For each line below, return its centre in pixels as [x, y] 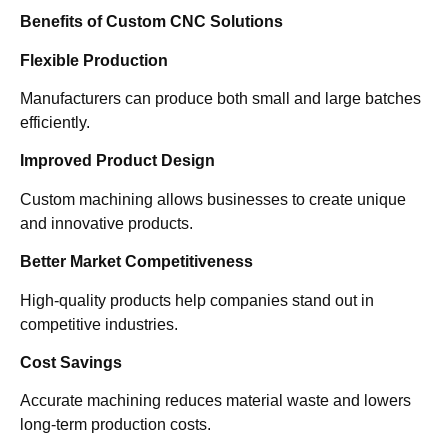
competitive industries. [99, 324]
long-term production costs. [115, 425]
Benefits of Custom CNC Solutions [151, 22]
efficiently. [55, 123]
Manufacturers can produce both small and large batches [220, 99]
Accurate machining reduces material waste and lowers [215, 401]
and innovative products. [106, 223]
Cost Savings [71, 362]
